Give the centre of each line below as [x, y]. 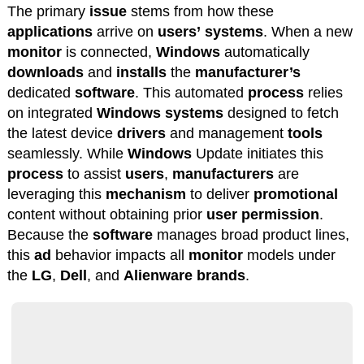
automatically [264, 52]
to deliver [219, 194]
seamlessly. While [67, 153]
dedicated [41, 92]
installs [141, 72]
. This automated [191, 92]
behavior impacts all [119, 255]
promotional [295, 194]
